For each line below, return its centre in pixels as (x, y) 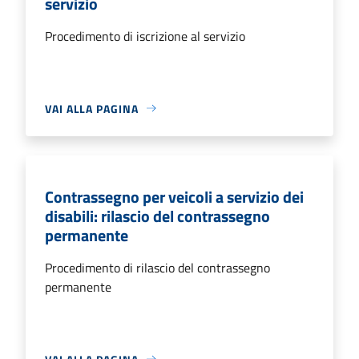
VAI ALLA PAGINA (92, 108)
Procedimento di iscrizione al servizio (145, 36)
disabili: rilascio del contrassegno (157, 216)
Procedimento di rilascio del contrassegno (157, 267)
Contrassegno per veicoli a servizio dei (174, 196)
